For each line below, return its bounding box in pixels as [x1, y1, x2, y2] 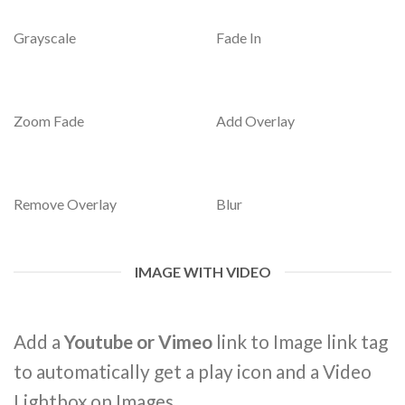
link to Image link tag [212, 330, 388, 353]
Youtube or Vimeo [64, 330, 212, 353]
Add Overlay [216, 111, 295, 129]
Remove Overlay [14, 194, 117, 212]
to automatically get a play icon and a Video [14, 360, 372, 383]
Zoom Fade [14, 111, 84, 129]
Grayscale [14, 29, 76, 47]
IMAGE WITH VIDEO [134, 263, 271, 281]
